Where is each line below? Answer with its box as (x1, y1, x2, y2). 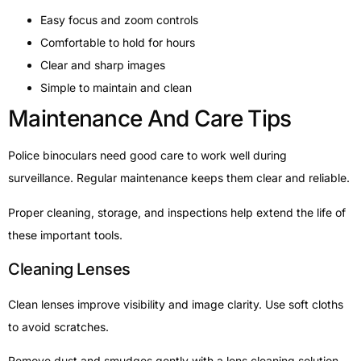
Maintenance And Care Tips (8, 105, 292, 133)
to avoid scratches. (8, 320, 109, 334)
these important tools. (8, 227, 122, 242)
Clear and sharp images (40, 58, 165, 73)
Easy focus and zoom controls (40, 13, 198, 27)
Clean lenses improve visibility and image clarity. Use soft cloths (8, 297, 343, 312)
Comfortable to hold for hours (40, 35, 195, 50)
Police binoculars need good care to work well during (8, 148, 287, 163)
